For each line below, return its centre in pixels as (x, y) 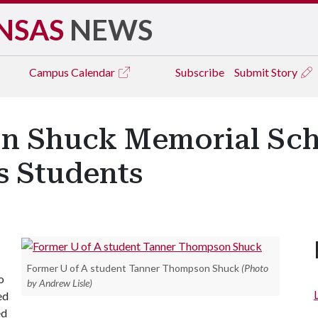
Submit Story (267, 72)
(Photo (255, 268)
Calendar (94, 72)
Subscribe (200, 72)
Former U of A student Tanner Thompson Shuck (133, 268)
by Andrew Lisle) (60, 283)
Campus (50, 72)
